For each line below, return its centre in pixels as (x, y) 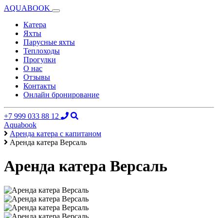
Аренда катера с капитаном (55, 134)
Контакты (40, 86)
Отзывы (37, 77)
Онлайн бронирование (61, 95)
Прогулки (40, 60)
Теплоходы (42, 51)
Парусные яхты (49, 42)
